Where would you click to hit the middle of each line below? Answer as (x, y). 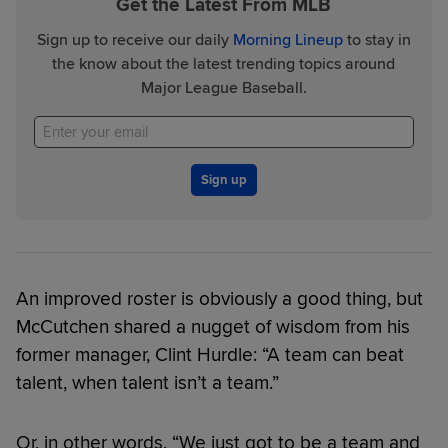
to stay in (376, 40)
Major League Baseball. (223, 88)
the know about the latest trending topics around (224, 64)
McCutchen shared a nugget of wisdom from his (213, 327)
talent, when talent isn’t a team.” (147, 383)
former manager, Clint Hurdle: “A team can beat (210, 355)
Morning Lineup (287, 40)
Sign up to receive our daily (134, 40)
